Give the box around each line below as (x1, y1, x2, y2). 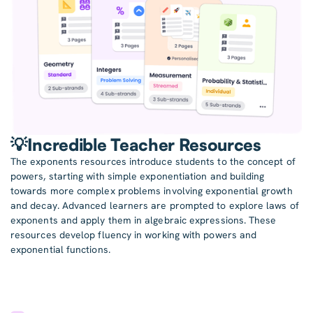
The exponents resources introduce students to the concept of (10, 155, 296, 168)
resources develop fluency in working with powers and (10, 228, 257, 242)
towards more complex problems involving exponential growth (10, 184, 293, 198)
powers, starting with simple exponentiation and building (10, 170, 265, 183)
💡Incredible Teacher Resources (10, 134, 261, 156)
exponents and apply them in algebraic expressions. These (10, 214, 277, 227)
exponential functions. (10, 243, 110, 256)
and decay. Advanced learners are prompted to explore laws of (10, 199, 299, 212)
